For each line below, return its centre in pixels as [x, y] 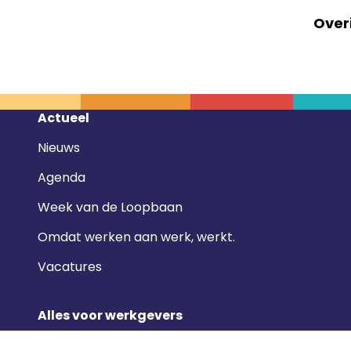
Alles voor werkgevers [110, 316]
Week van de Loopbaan [110, 208]
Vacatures [70, 267]
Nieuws [59, 148]
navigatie [52, 137]
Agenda [62, 178]
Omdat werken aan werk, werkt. [136, 237]
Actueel [63, 118]
